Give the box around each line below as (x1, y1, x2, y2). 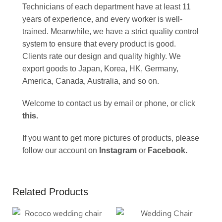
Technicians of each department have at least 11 (22, 2, 191, 11)
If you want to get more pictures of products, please (22, 134, 199, 143)
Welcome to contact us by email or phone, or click (22, 99, 195, 108)
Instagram (99, 146, 137, 155)
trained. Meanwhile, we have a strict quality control (22, 27, 199, 36)
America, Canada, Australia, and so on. (22, 77, 159, 86)
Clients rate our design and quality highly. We (22, 52, 181, 61)
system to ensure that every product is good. (22, 40, 176, 49)
